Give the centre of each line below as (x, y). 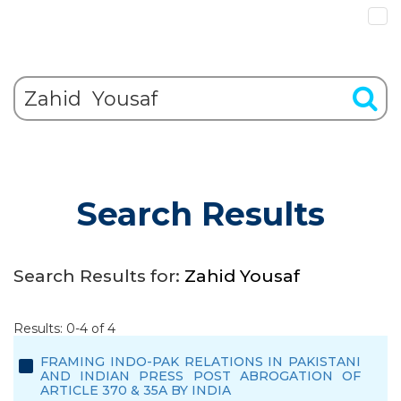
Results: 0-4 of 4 (64, 328)
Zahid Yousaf (242, 276)
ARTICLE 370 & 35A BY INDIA (136, 390)
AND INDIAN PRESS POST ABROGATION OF (200, 376)
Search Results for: (99, 276)
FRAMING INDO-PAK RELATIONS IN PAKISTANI (200, 362)
